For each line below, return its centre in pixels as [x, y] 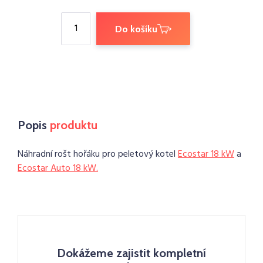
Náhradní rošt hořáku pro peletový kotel [98, 154]
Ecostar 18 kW [206, 154]
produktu [74, 125]
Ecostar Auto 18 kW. [58, 168]
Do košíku [136, 29]
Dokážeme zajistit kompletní [131, 253]
